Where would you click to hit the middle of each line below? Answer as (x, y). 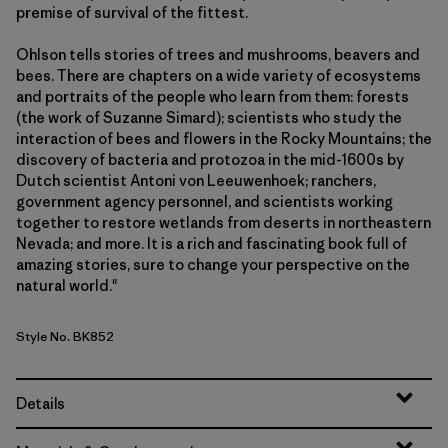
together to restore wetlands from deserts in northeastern (223, 222)
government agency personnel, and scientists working (204, 201)
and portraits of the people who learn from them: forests (212, 96)
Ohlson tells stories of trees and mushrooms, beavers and (218, 54)
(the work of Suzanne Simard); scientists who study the (209, 117)
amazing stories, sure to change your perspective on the (213, 264)
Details (41, 403)
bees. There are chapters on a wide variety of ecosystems (218, 75)
